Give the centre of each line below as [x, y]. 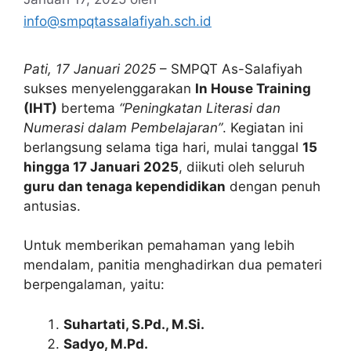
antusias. [52, 206]
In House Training [253, 88]
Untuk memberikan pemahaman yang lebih [159, 246]
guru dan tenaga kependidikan [125, 186]
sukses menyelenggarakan [109, 88]
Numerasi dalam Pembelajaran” [123, 127]
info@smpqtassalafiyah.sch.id [118, 21]
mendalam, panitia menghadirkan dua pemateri [173, 265]
